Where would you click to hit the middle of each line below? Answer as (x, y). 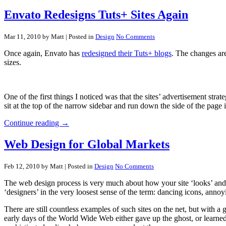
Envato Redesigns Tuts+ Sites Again (96, 14)
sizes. (13, 62)
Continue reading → (37, 123)
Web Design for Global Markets (87, 144)
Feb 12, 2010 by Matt (34, 166)
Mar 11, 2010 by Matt (34, 36)
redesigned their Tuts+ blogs (127, 53)
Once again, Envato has (43, 53)
